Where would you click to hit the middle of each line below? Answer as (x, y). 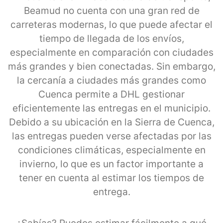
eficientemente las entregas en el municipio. (111, 108)
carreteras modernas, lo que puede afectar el (111, 24)
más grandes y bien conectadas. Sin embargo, (111, 66)
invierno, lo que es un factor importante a (111, 164)
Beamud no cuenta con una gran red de (111, 10)
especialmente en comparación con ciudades (111, 52)
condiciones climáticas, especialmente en (111, 150)
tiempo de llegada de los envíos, (111, 38)
